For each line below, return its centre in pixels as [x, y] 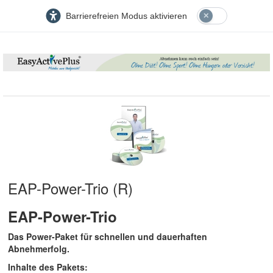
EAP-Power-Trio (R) [70, 188]
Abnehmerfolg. [39, 249]
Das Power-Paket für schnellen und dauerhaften [108, 237]
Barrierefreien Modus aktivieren [126, 16]
